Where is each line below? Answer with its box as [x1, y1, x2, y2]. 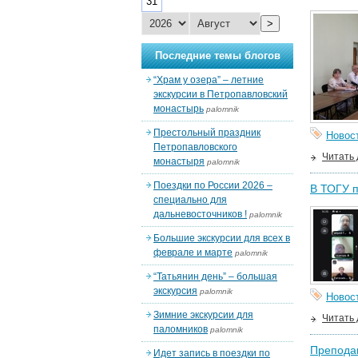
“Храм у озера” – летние [153, 74, 264, 86]
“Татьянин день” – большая [153, 271, 277, 282]
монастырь [153, 103, 204, 114]
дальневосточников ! [153, 209, 247, 220]
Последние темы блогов [154, 50, 280, 62]
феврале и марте [153, 247, 233, 258]
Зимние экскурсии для [153, 309, 253, 320]
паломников [153, 324, 208, 335]
